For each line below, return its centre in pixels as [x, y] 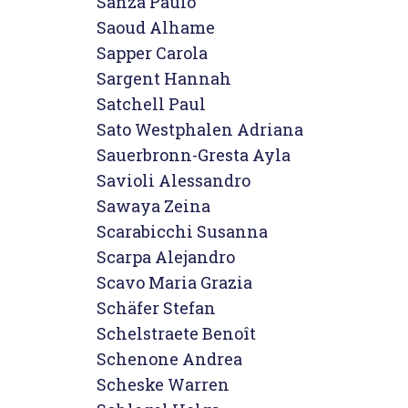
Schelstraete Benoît [176, 333]
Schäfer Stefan [156, 308]
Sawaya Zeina [153, 206]
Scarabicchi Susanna [182, 231]
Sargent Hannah [164, 78]
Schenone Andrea [169, 359]
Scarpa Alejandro [166, 257]
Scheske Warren [163, 384]
